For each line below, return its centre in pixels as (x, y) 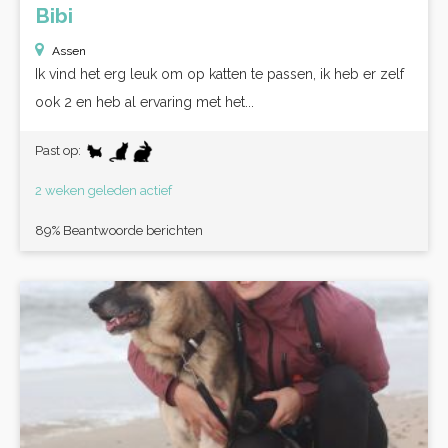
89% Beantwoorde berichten (119, 230)
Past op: (59, 150)
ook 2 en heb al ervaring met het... (144, 102)
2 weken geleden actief (103, 190)
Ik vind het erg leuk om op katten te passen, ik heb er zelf (219, 74)
